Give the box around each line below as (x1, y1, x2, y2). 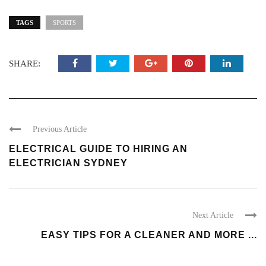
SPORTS (53, 19, 76, 27)
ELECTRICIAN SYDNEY (9, 158, 128, 169)
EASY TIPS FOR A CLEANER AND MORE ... (41, 230, 257, 240)
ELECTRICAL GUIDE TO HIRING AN (9, 144, 188, 154)
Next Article (192, 211, 233, 220)
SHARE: (9, 59, 40, 69)
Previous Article (33, 125, 87, 134)
